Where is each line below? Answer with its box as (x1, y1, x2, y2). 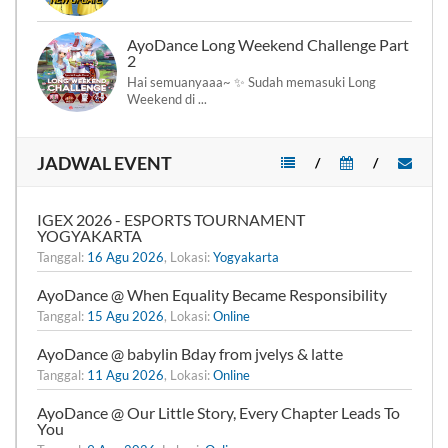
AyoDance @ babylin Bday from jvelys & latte (37, 344, 343, 363)
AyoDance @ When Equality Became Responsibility (37, 285, 387, 304)
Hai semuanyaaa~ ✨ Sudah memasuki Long (127, 74, 376, 90)
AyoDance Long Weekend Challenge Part (127, 35, 409, 54)
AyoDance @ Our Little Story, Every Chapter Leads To (37, 403, 400, 422)
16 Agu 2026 (87, 249, 164, 265)
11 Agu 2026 (87, 367, 164, 383)
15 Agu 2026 (87, 308, 164, 324)
